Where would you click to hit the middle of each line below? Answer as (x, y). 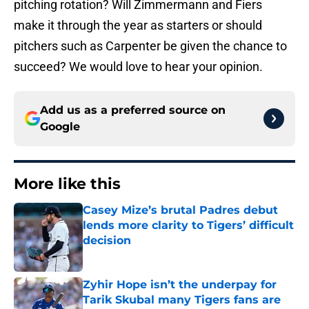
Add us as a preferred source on (133, 110)
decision (107, 241)
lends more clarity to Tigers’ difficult (188, 226)
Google (60, 127)
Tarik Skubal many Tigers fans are (182, 300)
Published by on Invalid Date (142, 254)
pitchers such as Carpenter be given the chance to (150, 46)
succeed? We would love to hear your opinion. (138, 67)
